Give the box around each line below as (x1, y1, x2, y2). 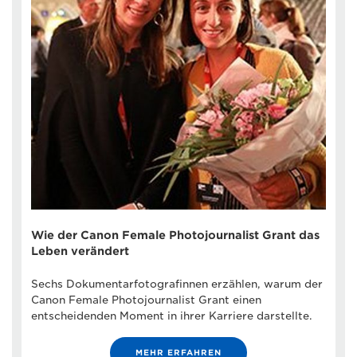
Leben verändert (31, 244, 129, 257)
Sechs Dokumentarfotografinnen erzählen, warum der (31, 277, 323, 290)
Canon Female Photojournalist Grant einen (31, 293, 261, 306)
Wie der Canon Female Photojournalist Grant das (31, 228, 320, 241)
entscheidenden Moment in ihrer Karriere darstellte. (31, 309, 312, 322)
